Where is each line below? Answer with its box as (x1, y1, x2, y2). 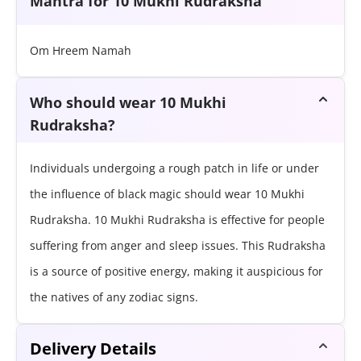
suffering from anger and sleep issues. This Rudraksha (30, 238, 326, 254)
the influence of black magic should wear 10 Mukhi (30, 186, 305, 202)
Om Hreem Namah (30, 43, 131, 59)
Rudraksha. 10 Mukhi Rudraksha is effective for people (30, 212, 325, 228)
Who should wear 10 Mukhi (30, 93, 226, 113)
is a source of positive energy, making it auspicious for (30, 263, 323, 280)
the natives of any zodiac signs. (30, 289, 198, 305)
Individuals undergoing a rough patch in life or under (30, 160, 319, 176)
